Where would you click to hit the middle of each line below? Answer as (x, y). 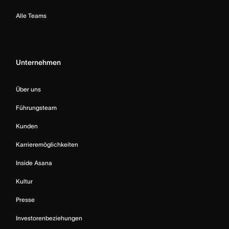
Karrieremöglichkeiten (47, 144)
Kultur (24, 181)
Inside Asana (34, 163)
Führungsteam (36, 107)
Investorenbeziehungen (49, 218)
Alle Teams (31, 15)
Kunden (27, 126)
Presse (25, 199)
